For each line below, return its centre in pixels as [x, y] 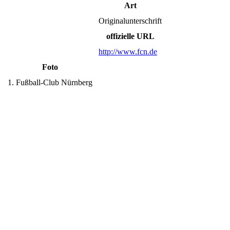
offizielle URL [130, 36]
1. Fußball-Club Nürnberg [50, 82]
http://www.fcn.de [128, 51]
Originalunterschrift [130, 21]
